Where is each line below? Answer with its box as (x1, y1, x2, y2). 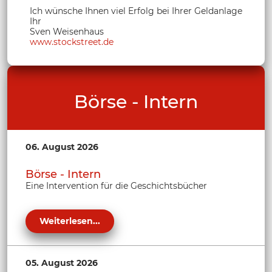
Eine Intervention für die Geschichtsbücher (25, 180, 207, 192)
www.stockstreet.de (30, 36, 114, 47)
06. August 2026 (25, 141, 98, 152)
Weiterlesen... (39, 216, 100, 227)
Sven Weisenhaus (30, 25, 104, 37)
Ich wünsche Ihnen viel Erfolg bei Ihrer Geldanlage (30, 5, 242, 16)
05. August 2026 (25, 257, 98, 269)
